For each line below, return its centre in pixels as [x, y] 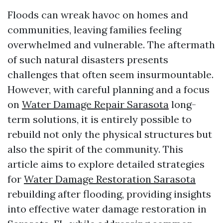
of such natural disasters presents [88, 59]
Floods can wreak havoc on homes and [98, 15]
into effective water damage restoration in [107, 209]
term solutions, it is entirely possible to [100, 119]
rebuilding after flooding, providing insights [109, 194]
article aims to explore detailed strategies [106, 164]
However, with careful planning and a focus [109, 89]
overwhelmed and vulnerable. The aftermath [111, 45]
